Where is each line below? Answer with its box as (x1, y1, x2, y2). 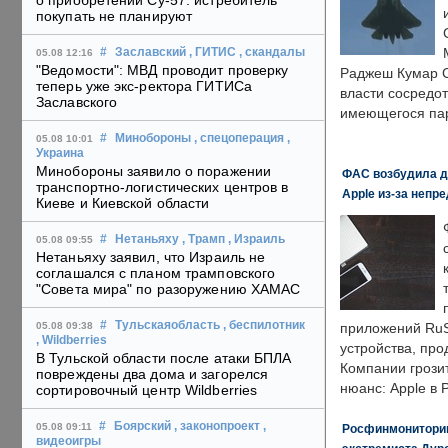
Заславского (36, 94, 118, 111)
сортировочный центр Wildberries (36, 382, 258, 399)
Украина (36, 147, 84, 160)
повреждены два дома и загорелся (36, 366, 269, 383)
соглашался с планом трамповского (36, 265, 276, 282)
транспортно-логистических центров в (36, 179, 289, 196)
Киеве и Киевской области (36, 195, 210, 212)
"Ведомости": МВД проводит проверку (36, 62, 289, 79)
